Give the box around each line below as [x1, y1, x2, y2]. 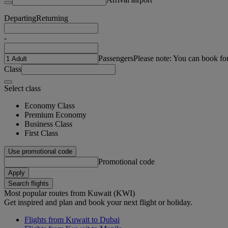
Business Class [24, 119, 72, 128]
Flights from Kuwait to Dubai [24, 215, 120, 224]
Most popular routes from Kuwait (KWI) [4, 188, 135, 197]
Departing [4, 13, 36, 22]
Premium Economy [24, 110, 87, 119]
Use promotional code [8, 147, 72, 155]
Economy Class [24, 101, 75, 110]
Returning [36, 13, 68, 22]
